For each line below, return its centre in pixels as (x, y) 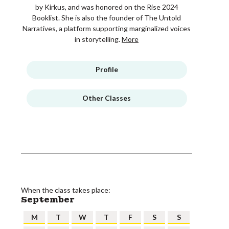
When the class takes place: (66, 190)
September (48, 200)
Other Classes (107, 98)
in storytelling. (98, 39)
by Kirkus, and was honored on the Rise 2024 (107, 7)
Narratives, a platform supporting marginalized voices (107, 28)
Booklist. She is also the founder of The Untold (107, 18)
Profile (107, 69)
